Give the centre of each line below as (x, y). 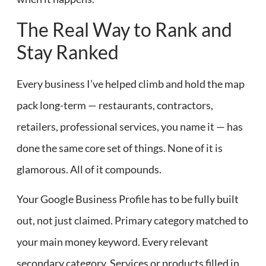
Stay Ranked (68, 52)
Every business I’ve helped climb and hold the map (131, 83)
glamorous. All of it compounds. (89, 169)
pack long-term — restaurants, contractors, (115, 105)
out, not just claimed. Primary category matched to (132, 221)
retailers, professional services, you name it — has (130, 126)
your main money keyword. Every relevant (113, 242)
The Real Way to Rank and (124, 29)
